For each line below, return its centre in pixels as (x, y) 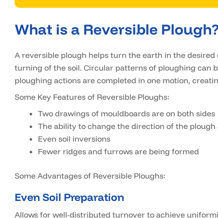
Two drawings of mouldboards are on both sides (127, 114)
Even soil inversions (74, 139)
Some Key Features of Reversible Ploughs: (92, 97)
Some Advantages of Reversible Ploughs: (90, 176)
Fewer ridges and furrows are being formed (118, 152)
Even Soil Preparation (69, 197)
